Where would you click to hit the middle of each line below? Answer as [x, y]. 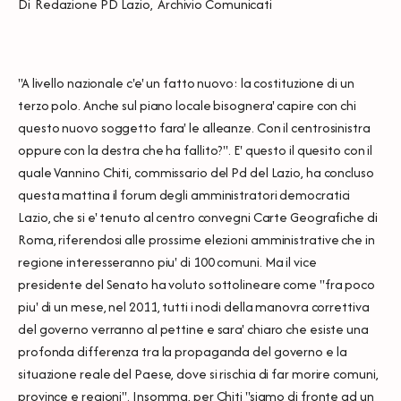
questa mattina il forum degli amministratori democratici [184, 194]
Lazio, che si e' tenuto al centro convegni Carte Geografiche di [198, 217]
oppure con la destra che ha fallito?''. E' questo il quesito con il [196, 149]
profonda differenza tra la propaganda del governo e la [183, 351]
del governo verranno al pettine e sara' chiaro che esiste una [193, 328]
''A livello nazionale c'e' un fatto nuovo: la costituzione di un [186, 82]
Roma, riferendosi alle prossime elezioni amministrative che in [196, 239]
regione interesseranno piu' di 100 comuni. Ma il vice [167, 261]
